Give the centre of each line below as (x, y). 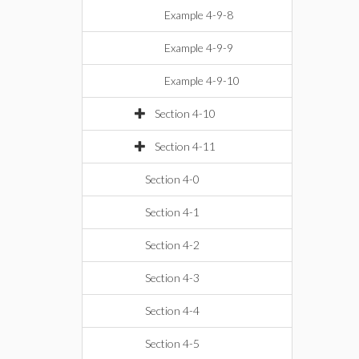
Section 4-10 (185, 113)
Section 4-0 (172, 179)
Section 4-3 (172, 278)
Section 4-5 (172, 343)
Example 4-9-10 (202, 81)
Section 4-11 (185, 146)
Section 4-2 (172, 245)
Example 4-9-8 (199, 15)
